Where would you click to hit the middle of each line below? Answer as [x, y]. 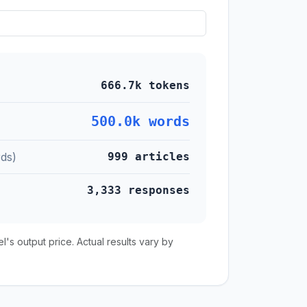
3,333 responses [138, 190]
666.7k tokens [145, 85]
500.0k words [140, 121]
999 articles [149, 157]
